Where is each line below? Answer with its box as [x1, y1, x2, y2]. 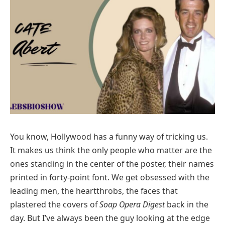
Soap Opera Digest [99, 198, 165, 210]
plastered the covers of [10, 198, 99, 210]
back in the [165, 198, 208, 210]
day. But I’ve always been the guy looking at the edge [10, 212, 210, 223]
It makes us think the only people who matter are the [10, 144, 212, 156]
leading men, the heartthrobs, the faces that [10, 185, 178, 196]
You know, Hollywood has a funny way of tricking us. [10, 131, 208, 142]
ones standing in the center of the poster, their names [10, 158, 214, 169]
